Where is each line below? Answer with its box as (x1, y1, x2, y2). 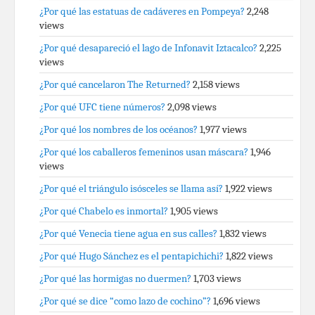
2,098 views (167, 101, 217, 113)
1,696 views (213, 295, 260, 307)
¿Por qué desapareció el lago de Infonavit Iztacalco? (39, 41, 257, 54)
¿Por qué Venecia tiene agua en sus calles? (39, 227, 217, 240)
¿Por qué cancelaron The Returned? (39, 78, 191, 91)
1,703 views (193, 272, 241, 285)
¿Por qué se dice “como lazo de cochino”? (39, 295, 211, 307)
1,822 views (226, 250, 273, 262)
